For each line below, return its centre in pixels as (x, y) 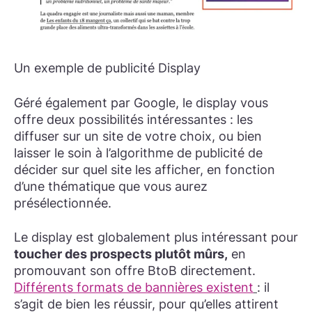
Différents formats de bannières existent (134, 287)
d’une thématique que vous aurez (111, 186)
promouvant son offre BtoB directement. (135, 270)
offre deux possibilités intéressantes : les (133, 119)
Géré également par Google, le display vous (141, 102)
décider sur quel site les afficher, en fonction (145, 169)
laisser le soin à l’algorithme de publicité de (138, 153)
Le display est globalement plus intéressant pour (156, 237)
